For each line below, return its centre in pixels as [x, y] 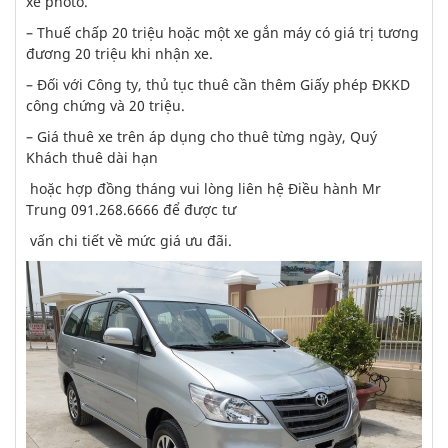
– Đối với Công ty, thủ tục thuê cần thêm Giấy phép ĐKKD [218, 84]
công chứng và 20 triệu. [105, 105]
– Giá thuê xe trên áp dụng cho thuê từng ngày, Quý [201, 136]
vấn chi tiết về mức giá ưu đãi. [129, 240]
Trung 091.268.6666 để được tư [131, 209]
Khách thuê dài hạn [92, 157]
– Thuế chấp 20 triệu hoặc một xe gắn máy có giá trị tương [222, 32]
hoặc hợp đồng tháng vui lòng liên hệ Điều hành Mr [203, 188]
